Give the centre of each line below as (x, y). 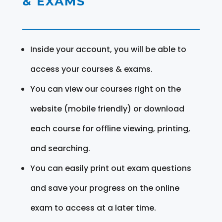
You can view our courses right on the (105, 89)
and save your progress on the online (105, 188)
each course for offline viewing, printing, (110, 128)
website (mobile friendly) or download (107, 109)
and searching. (60, 148)
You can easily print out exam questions (111, 168)
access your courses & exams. (91, 69)
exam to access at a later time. (93, 208)
